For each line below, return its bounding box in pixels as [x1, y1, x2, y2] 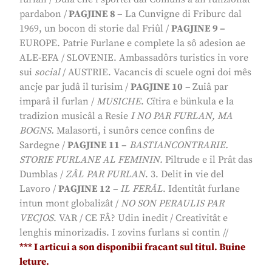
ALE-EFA [19, 52, 59, 64]
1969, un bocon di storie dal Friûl [19, 22, 163, 35]
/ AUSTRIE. [60, 66, 114, 79]
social [35, 66, 60, 79]
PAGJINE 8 [69, 8, 117, 21]
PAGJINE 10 [131, 81, 183, 93]
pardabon [19, 8, 61, 21]
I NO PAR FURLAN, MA [131, 110, 233, 123]
